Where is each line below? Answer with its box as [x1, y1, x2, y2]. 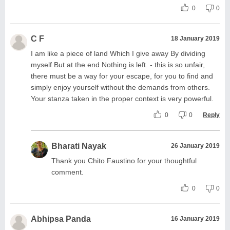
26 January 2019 [171, 142, 220, 149]
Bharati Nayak [51, 141, 106, 150]
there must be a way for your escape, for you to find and [31, 71, 213, 80]
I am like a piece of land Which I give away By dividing [31, 49, 205, 57]
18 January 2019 [171, 34, 220, 42]
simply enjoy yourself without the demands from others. [31, 83, 210, 91]
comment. [51, 167, 84, 176]
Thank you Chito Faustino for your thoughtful [51, 156, 197, 165]
